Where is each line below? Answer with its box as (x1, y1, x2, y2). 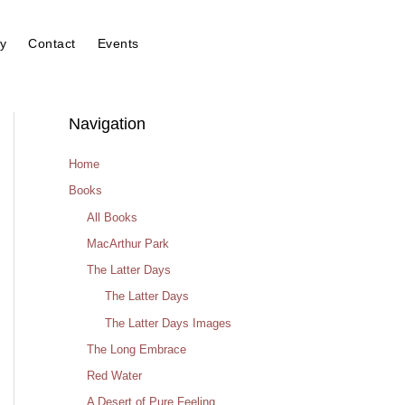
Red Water (87, 369, 142, 382)
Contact (28, 36, 76, 51)
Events (97, 36, 139, 51)
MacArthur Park (87, 236, 169, 250)
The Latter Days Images (105, 316, 231, 330)
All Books (87, 210, 137, 224)
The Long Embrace (87, 342, 186, 356)
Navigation (69, 115, 146, 133)
